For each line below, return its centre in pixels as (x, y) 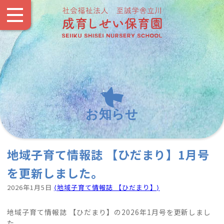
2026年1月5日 (30, 187)
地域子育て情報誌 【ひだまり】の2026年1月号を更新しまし (109, 212)
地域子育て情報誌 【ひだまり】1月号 (108, 154)
